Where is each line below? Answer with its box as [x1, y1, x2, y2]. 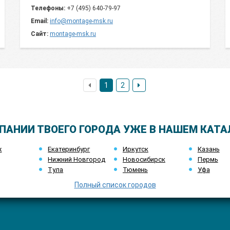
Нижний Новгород [48, 156, 106, 163]
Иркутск [122, 145, 148, 153]
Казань [197, 145, 220, 153]
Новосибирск [122, 156, 165, 163]
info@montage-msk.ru [50, 17, 113, 25]
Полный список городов [74, 181, 156, 189]
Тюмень [122, 166, 148, 174]
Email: [31, 17, 48, 25]
